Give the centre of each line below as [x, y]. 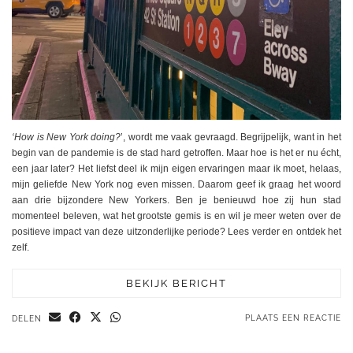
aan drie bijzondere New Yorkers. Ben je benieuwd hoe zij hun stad [176, 200]
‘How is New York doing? [67, 137]
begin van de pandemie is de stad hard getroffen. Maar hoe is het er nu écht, [176, 152]
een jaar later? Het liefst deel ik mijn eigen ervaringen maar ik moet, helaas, [176, 168]
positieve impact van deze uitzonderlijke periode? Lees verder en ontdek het [176, 231]
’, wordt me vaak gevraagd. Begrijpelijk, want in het [231, 137]
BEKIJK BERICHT [176, 283]
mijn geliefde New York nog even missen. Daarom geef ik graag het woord [176, 184]
